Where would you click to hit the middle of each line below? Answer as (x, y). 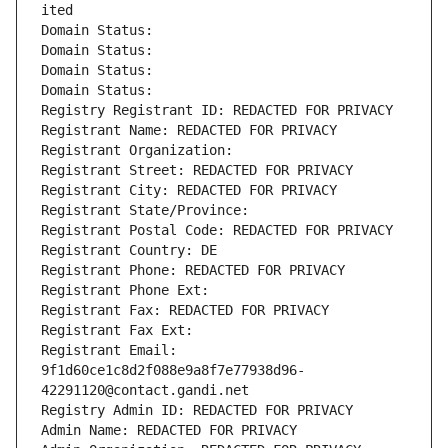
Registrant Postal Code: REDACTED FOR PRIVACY (217, 230)
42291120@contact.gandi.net (145, 390)
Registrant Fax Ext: (117, 330)
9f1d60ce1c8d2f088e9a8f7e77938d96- (173, 370)
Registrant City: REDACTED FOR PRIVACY (189, 190)
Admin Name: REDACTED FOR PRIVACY (169, 430)
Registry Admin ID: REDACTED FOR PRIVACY (197, 410)
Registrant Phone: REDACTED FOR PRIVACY (193, 270)
